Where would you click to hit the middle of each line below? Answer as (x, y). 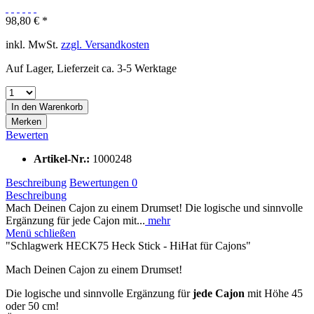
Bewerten (27, 135)
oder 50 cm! (32, 306)
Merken (26, 121)
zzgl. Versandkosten (105, 44)
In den (24, 107)
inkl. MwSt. (33, 44)
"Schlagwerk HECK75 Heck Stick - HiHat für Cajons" (128, 245)
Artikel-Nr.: (63, 158)
